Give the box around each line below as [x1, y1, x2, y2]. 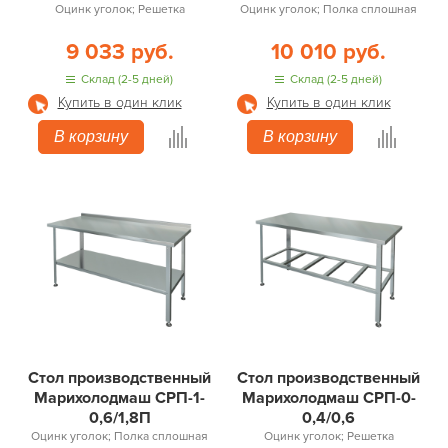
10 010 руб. [271, 39, 386, 66]
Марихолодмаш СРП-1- [34, 388, 205, 408]
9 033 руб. [65, 39, 174, 66]
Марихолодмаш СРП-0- [241, 388, 416, 408]
